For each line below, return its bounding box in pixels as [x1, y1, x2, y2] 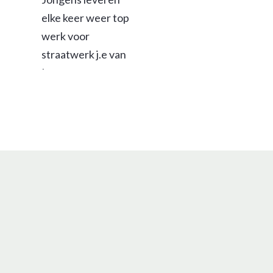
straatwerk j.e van [41, 48, 126, 61]
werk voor [41, 29, 90, 43]
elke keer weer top [41, 11, 129, 24]
